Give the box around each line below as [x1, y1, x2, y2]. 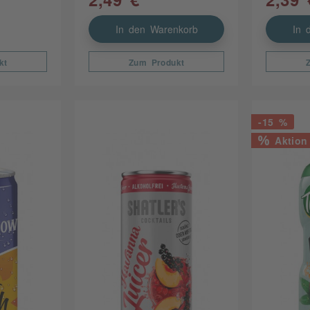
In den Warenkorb [115, 24, 198, 35]
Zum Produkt [128, 58, 185, 67]
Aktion [269, 135, 308, 145]
